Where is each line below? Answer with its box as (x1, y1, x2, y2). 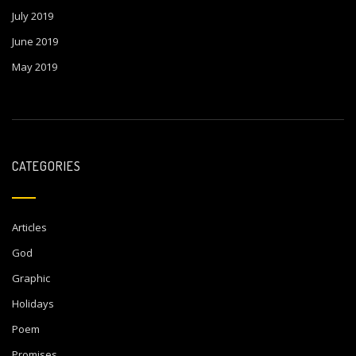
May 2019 (12, 60, 57, 74)
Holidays (12, 296, 54, 311)
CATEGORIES (12, 158, 82, 174)
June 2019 (12, 34, 58, 48)
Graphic (12, 271, 50, 285)
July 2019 (12, 9, 53, 23)
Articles (12, 220, 47, 234)
